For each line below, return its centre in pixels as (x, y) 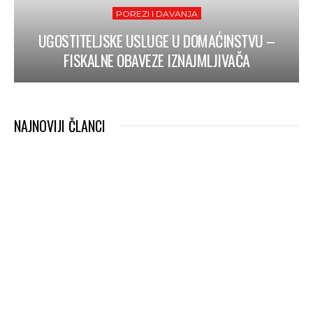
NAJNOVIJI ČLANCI (60, 125)
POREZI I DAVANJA (156, 13)
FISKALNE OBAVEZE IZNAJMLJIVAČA (156, 60)
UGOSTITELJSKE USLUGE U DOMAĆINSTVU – (156, 40)
